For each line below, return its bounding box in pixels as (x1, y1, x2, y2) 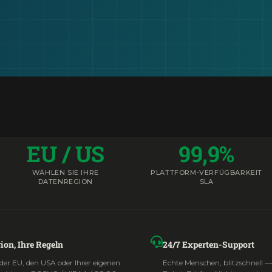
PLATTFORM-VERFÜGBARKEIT (151, 168, 263, 177)
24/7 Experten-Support (163, 239, 254, 250)
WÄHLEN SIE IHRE (32, 168, 99, 177)
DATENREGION (38, 177, 93, 186)
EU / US (27, 139, 104, 168)
